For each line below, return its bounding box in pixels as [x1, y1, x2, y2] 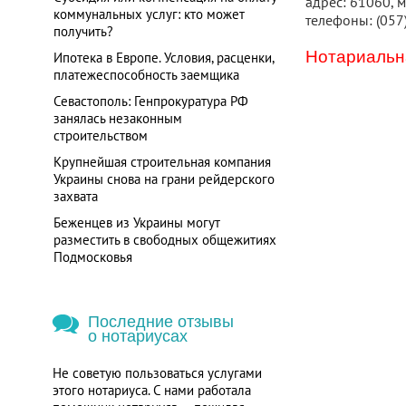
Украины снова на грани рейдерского [53, 170, 275, 188]
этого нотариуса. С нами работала [52, 382, 251, 399]
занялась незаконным [53, 110, 182, 127]
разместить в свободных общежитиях [53, 231, 276, 248]
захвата [53, 188, 98, 205]
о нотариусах [87, 327, 188, 345]
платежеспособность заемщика [53, 66, 239, 83]
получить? [53, 23, 113, 40]
